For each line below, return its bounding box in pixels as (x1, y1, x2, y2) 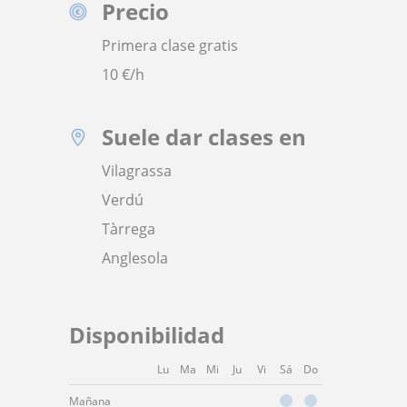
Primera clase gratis (102, 35, 238, 55)
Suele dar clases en (102, 122, 306, 152)
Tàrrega (102, 219, 155, 239)
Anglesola (102, 248, 168, 268)
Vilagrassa (102, 161, 172, 181)
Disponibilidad (69, 320, 224, 350)
